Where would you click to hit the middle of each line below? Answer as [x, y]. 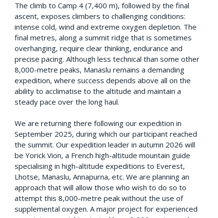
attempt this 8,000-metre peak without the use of [99, 198]
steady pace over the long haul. [67, 101]
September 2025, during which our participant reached [106, 134]
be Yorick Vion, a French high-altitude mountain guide [102, 155]
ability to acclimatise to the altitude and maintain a [98, 91]
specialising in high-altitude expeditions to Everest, [100, 166]
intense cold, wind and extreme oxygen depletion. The [106, 27]
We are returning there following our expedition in [98, 123]
